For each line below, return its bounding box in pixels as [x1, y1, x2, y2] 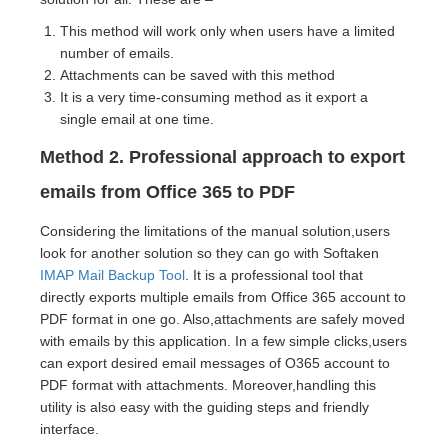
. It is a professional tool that [185, 267, 363, 284]
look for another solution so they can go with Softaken [40, 245, 379, 262]
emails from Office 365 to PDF [40, 182, 295, 203]
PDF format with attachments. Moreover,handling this [40, 377, 376, 394]
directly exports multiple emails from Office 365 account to [40, 289, 406, 306]
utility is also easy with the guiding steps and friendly [40, 399, 369, 416]
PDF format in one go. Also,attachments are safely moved [40, 311, 405, 328]
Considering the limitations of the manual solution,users [40, 223, 390, 240]
